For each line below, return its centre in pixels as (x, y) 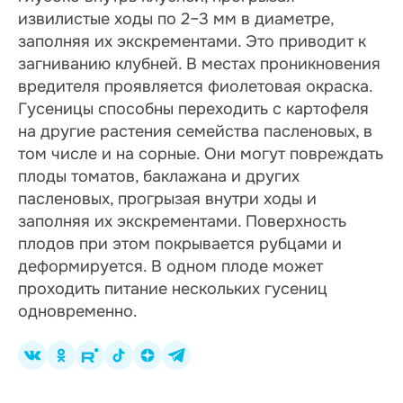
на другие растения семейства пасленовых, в (195, 131)
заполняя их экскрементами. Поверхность (182, 221)
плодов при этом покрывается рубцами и (180, 244)
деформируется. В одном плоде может (170, 266)
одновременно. (78, 311)
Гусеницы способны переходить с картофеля (193, 109)
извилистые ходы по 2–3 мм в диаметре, (176, 19)
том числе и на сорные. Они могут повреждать (201, 154)
